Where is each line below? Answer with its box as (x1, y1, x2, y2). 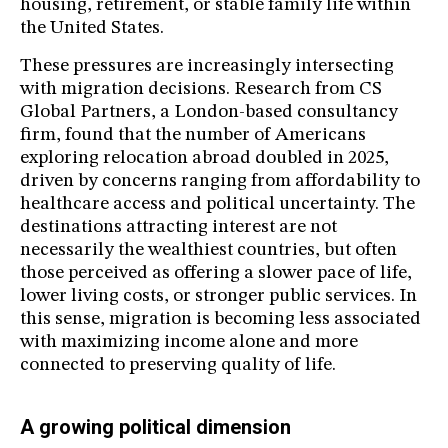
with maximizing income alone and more (20, 333, 358, 353)
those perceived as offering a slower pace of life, (20, 264, 412, 284)
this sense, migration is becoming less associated (20, 310, 421, 330)
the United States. (20, 19, 164, 39)
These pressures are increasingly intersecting (20, 57, 394, 77)
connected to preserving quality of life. (20, 356, 336, 376)
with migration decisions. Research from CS (20, 80, 382, 100)
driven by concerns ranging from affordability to (20, 172, 420, 192)
